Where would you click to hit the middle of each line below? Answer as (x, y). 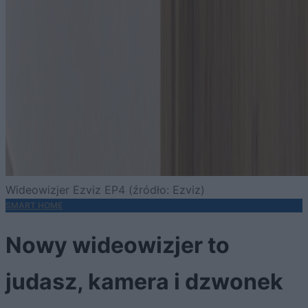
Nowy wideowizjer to (118, 245)
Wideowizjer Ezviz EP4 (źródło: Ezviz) (105, 189)
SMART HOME (34, 205)
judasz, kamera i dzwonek (144, 281)
